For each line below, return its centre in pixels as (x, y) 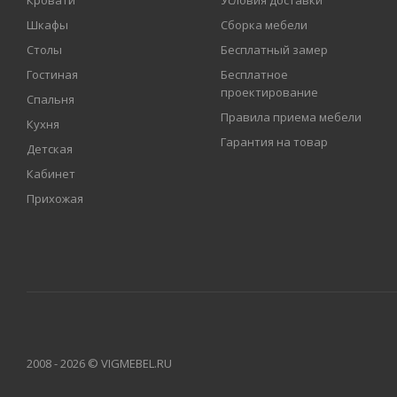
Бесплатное (255, 74)
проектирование (270, 92)
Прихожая (55, 198)
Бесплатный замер (275, 50)
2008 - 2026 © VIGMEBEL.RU (99, 363)
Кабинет (51, 174)
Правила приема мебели (292, 117)
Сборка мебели (265, 25)
